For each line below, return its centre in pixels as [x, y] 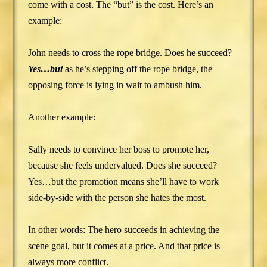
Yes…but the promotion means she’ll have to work [124, 182]
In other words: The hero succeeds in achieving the [124, 230]
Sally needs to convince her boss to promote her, [119, 150]
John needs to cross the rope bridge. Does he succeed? [130, 53]
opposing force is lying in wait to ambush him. [115, 85]
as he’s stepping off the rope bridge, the [138, 69]
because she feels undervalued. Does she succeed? [123, 166]
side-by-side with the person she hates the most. [117, 198]
